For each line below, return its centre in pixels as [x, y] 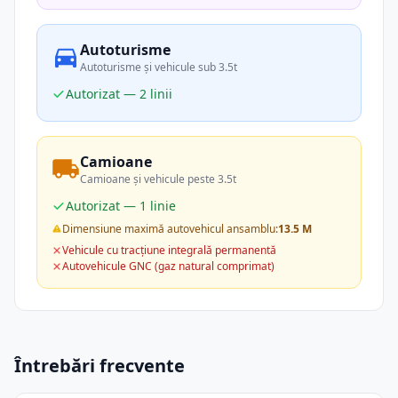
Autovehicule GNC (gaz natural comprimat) [168, 266]
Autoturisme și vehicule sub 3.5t [159, 67]
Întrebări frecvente [99, 366]
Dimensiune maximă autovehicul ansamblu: [170, 229]
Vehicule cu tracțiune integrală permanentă [169, 250]
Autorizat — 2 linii [119, 94]
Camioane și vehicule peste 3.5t [158, 179]
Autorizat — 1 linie [121, 206]
